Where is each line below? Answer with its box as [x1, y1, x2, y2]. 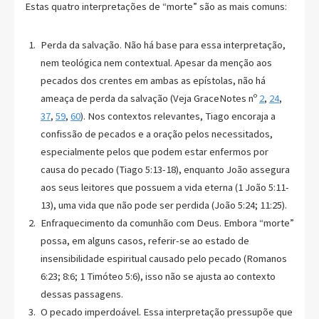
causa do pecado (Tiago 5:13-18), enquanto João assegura [40, 162, 290, 176]
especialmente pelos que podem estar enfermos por [40, 145, 268, 158]
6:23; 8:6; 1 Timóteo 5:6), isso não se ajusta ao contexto [40, 269, 276, 283]
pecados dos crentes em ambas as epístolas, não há [40, 73, 266, 87]
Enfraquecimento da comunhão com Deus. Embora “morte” [40, 216, 294, 229]
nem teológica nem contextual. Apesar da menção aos [40, 56, 272, 69]
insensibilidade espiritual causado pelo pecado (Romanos [40, 251, 287, 265]
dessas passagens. [40, 287, 123, 300]
